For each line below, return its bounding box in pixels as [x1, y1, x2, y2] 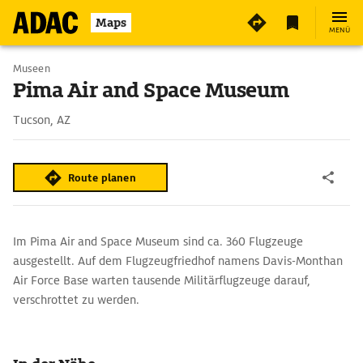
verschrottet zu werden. [13, 293, 139, 307]
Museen [13, 62, 50, 75]
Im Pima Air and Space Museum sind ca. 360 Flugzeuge [13, 234, 303, 249]
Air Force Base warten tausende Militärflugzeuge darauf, [13, 273, 310, 288]
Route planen [68, 170, 136, 185]
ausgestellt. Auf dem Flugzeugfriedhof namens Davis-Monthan [13, 254, 343, 268]
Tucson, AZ [13, 113, 70, 127]
